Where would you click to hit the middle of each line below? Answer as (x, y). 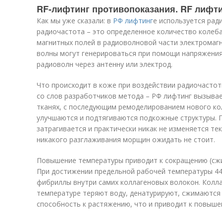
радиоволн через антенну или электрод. (105, 64)
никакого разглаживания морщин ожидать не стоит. (126, 139)
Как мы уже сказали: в (75, 21)
